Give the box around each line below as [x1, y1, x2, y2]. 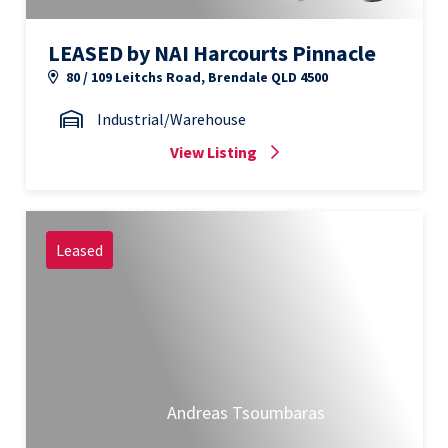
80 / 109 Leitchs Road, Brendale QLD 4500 [63, 68, 328, 86]
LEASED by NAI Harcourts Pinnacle [48, 39, 376, 67]
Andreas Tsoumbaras [166, 400, 325, 424]
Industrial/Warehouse [97, 109, 246, 129]
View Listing [169, 142, 257, 162]
